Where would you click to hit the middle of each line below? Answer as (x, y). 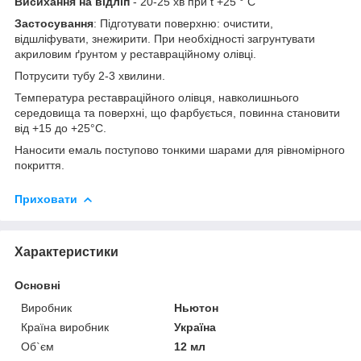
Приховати (46, 199)
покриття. (39, 165)
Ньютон (197, 307)
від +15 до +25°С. (60, 128)
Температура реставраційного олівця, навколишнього (157, 97)
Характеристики (66, 251)
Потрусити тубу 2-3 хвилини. (90, 75)
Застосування (54, 23)
